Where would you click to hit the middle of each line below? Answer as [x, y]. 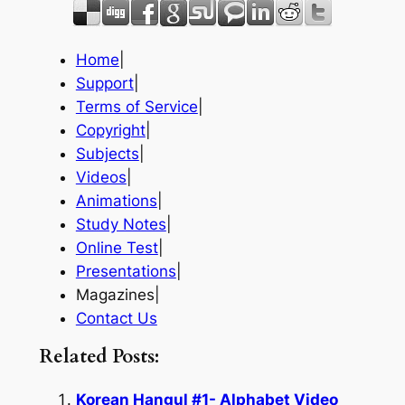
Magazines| [118, 295]
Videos [101, 178]
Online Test [117, 248]
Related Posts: [99, 357]
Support [104, 84]
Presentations [126, 272]
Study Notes [121, 225]
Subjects [107, 154]
